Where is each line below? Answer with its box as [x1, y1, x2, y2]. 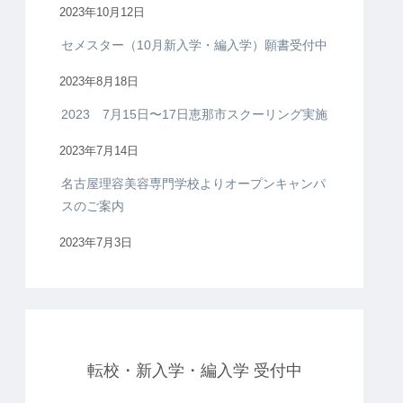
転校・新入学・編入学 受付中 [86, 362, 302, 381]
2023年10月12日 [59, 6, 145, 20]
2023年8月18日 [59, 76, 139, 89]
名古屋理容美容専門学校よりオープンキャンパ [61, 176, 326, 192]
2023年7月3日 [59, 237, 132, 250]
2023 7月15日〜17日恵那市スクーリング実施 [61, 107, 327, 122]
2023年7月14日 [59, 145, 139, 158]
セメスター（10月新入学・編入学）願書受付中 [61, 38, 327, 53]
